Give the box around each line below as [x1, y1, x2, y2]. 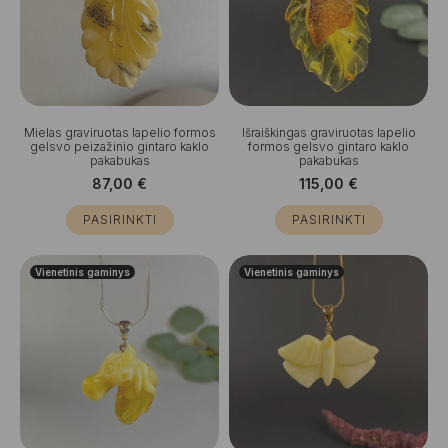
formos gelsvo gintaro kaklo [248, 139, 409, 154]
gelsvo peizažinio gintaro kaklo [30, 139, 209, 154]
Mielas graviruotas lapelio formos [23, 125, 216, 140]
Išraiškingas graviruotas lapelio [241, 125, 416, 140]
